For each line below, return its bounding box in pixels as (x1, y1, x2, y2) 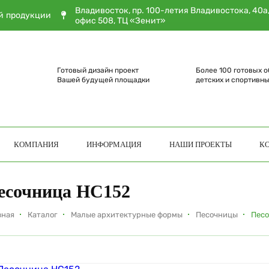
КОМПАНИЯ (14, 139, 59, 149)
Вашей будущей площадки (56, 76, 150, 84)
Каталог (28, 210, 58, 219)
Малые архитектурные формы (71, 210, 183, 219)
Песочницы (196, 210, 238, 219)
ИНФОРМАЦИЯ (86, 139, 142, 149)
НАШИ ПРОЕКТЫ (169, 139, 232, 149)
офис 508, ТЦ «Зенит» (74, 16, 166, 26)
